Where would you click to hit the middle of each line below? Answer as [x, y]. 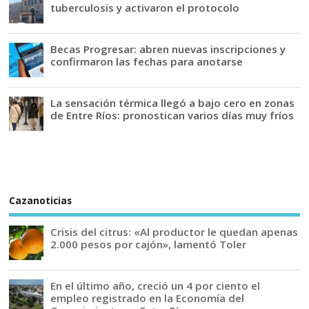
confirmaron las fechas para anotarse [147, 62]
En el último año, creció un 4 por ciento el [156, 286]
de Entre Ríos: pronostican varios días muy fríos [172, 116]
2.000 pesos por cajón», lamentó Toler [149, 245]
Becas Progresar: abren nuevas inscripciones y [168, 49]
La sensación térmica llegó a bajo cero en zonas [173, 103]
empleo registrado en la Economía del [148, 298]
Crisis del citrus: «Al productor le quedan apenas [175, 232]
